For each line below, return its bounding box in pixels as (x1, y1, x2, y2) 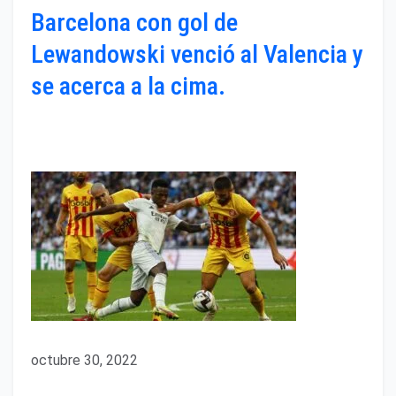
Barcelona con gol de (31, 8, 238, 38)
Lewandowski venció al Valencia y (31, 40, 363, 70)
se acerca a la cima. (31, 72, 225, 102)
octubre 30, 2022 (31, 352, 138, 369)
